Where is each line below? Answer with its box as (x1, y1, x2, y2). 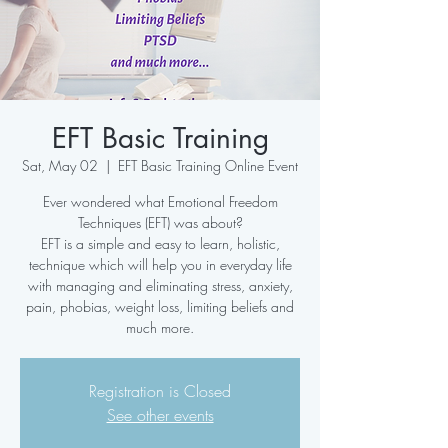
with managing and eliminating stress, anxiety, (27, 276, 293, 295)
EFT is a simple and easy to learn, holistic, (40, 234, 280, 253)
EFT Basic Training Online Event (118, 156, 298, 175)
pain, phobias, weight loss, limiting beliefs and (26, 297, 294, 316)
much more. (126, 318, 194, 337)
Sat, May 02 (22, 156, 98, 175)
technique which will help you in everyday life (28, 255, 292, 274)
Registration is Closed (89, 380, 231, 402)
